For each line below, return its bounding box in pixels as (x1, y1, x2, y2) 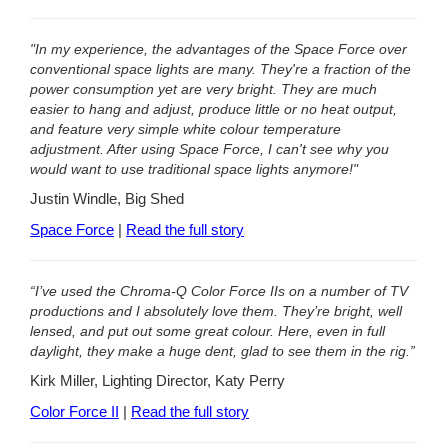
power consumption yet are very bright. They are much (30, 80, 377, 97)
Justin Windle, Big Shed (30, 191, 184, 208)
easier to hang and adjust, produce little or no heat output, (30, 100, 397, 117)
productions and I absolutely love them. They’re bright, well (30, 302, 402, 319)
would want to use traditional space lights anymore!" (30, 160, 358, 177)
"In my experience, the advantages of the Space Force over (30, 40, 407, 57)
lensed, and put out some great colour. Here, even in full (30, 322, 385, 339)
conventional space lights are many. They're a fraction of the (30, 60, 411, 77)
